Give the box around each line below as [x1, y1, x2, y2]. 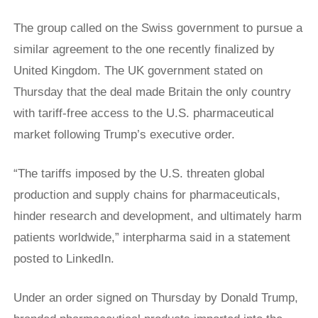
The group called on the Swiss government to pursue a [13, 21, 302, 35]
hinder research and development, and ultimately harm [13, 209, 302, 224]
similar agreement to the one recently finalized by [13, 43, 275, 57]
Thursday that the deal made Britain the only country [13, 85, 291, 99]
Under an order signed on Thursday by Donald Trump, [13, 291, 298, 305]
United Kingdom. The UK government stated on [13, 64, 263, 78]
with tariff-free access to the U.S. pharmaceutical [13, 106, 274, 121]
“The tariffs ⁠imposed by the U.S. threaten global [13, 167, 265, 181]
